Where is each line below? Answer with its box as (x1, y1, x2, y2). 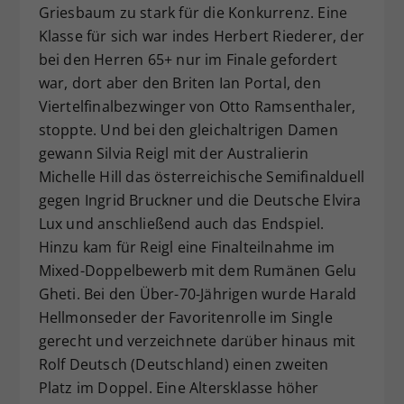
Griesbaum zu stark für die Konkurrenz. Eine (38, 2, 348, 23)
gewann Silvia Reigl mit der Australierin (38, 142, 309, 163)
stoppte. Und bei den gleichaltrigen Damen (38, 119, 338, 140)
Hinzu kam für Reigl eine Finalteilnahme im (38, 236, 335, 257)
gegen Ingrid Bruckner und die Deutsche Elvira (38, 189, 362, 210)
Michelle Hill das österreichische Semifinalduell (38, 166, 365, 187)
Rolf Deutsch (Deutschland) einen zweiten (38, 353, 329, 374)
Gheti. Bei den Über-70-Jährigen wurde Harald (38, 283, 357, 304)
